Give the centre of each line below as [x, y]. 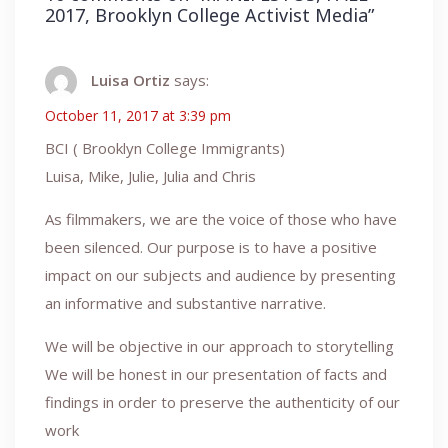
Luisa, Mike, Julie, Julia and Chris [150, 175]
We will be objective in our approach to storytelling [219, 345]
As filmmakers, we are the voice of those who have [221, 218]
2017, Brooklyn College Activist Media [206, 14]
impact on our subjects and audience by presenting [220, 274]
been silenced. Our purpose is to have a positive [211, 246]
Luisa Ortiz [130, 79]
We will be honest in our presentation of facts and [216, 373]
